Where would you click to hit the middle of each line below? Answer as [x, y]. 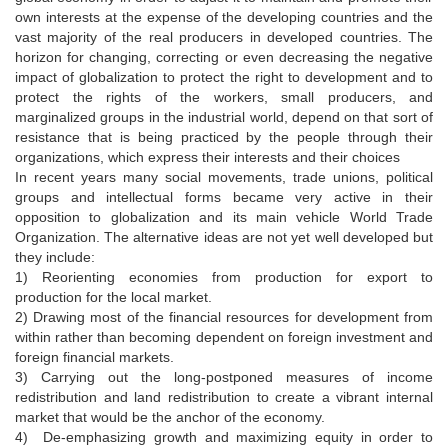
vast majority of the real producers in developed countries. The [224, 36]
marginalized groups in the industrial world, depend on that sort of [224, 116]
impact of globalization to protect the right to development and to [224, 76]
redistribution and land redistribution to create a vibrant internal [224, 396]
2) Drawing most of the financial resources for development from [224, 316]
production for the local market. [113, 296]
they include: [55, 256]
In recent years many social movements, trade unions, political [224, 176]
